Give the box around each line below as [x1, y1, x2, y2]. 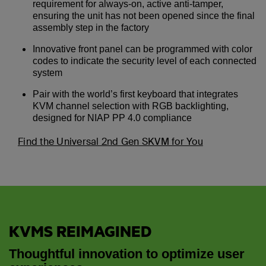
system [33, 68, 62, 78]
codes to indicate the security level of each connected [33, 56, 256, 66]
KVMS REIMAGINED [9, 221, 151, 242]
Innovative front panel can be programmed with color [33, 44, 252, 55]
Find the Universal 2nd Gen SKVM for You [18, 135, 203, 148]
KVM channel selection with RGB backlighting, [33, 101, 229, 112]
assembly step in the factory [33, 23, 149, 33]
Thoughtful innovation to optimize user [9, 246, 245, 262]
